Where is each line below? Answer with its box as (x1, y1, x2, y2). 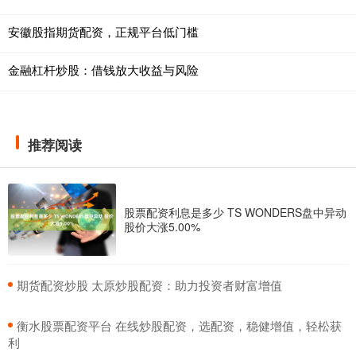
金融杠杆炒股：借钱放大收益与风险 (8, 61, 199, 79)
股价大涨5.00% (124, 219, 200, 235)
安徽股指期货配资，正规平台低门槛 (8, 23, 199, 41)
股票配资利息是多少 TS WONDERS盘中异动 (124, 204, 346, 221)
